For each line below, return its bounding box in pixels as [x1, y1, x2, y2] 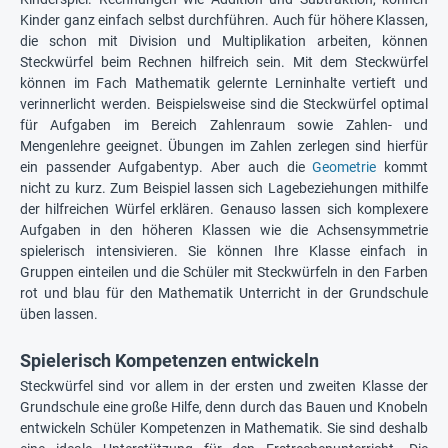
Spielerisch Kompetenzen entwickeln [20, 349, 319, 371]
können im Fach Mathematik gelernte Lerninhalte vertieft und [20, 74, 428, 91]
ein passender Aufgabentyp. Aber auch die [20, 158, 313, 175]
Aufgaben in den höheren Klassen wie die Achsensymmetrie [20, 221, 428, 238]
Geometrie [312, 158, 377, 175]
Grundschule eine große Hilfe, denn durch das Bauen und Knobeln [20, 398, 428, 415]
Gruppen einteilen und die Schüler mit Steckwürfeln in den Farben [20, 263, 428, 280]
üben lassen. [20, 305, 98, 322]
